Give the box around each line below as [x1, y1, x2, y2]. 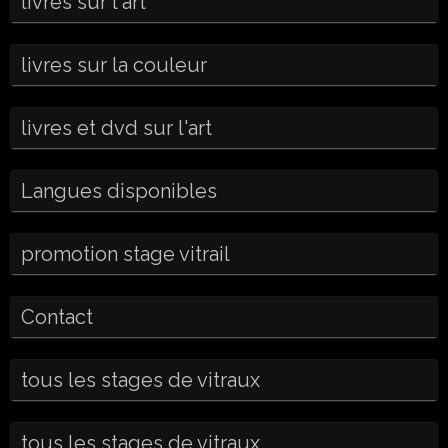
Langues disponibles [21, 179, 217, 203]
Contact [21, 305, 93, 329]
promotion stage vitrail [21, 242, 230, 266]
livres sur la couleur [21, 53, 207, 77]
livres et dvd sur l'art [21, 116, 212, 140]
